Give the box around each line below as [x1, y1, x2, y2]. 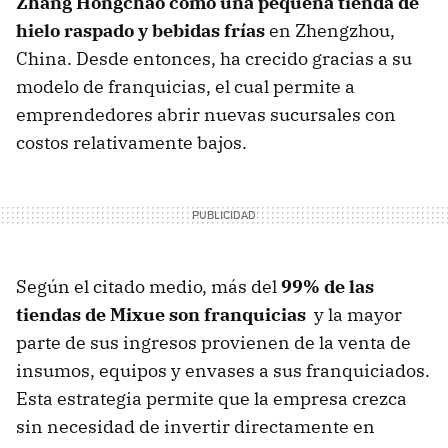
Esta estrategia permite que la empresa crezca [16, 387, 407, 411]
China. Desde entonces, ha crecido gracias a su [16, 47, 412, 71]
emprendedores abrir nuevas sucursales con [16, 103, 396, 127]
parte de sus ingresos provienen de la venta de [16, 331, 411, 355]
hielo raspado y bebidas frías [16, 19, 269, 43]
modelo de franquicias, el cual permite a [16, 75, 355, 99]
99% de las [281, 275, 374, 299]
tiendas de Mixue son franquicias [16, 303, 306, 327]
